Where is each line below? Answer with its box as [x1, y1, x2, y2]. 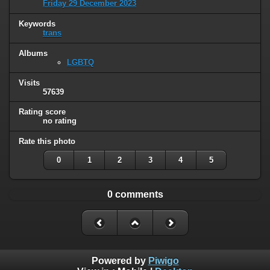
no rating [43, 116, 77, 126]
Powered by [91, 256, 148, 266]
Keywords [19, 19, 55, 28]
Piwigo [148, 256, 179, 266]
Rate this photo [19, 137, 75, 146]
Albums [19, 48, 48, 58]
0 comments [107, 189, 163, 200]
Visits [19, 78, 40, 87]
